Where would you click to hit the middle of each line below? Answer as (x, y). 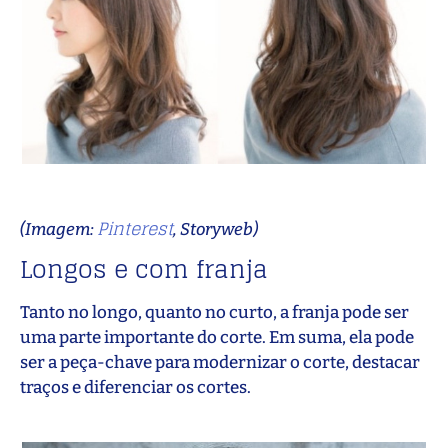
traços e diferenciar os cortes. (135, 388)
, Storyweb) (215, 230)
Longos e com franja (144, 270)
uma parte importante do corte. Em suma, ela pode (217, 338)
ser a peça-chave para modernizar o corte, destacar (220, 363)
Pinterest (135, 229)
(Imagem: (58, 230)
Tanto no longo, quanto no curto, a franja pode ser (214, 313)
